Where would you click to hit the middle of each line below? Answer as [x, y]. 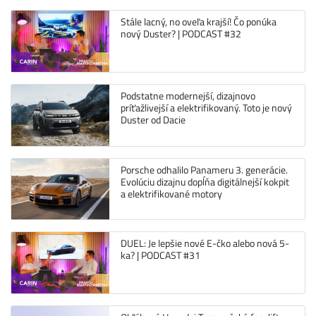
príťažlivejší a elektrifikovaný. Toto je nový [206, 108]
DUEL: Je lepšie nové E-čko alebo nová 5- [205, 244]
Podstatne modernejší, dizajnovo [188, 96]
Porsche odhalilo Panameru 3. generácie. [204, 170]
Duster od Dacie [153, 120]
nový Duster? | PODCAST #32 [181, 34]
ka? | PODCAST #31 [160, 256]
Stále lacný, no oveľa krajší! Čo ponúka [198, 22]
